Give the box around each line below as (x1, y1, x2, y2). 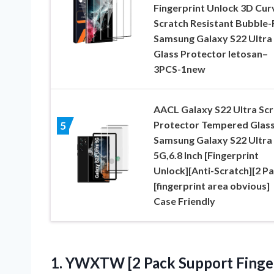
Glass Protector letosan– (153, 48, 268, 60)
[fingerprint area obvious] (153, 180, 270, 192)
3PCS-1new (153, 63, 206, 75)
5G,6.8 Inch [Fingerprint (153, 149, 259, 161)
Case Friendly (153, 195, 215, 207)
